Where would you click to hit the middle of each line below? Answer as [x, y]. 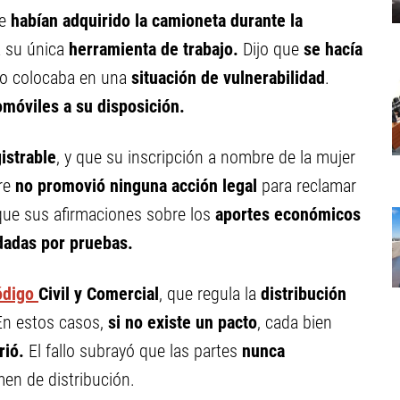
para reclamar [309, 186]
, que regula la [208, 294]
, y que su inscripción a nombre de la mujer [206, 157]
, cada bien [295, 322]
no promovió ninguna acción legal [138, 186]
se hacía [333, 49]
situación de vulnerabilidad [228, 78]
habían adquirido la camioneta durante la [154, 21]
